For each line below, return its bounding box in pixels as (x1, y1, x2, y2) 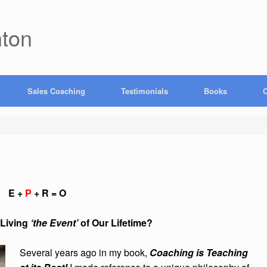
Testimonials (121, 85, 168, 97)
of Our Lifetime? (78, 216, 153, 229)
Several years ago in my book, (20, 246, 150, 259)
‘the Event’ (30, 216, 79, 229)
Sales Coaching (27, 85, 85, 97)
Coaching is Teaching (150, 246, 248, 259)
